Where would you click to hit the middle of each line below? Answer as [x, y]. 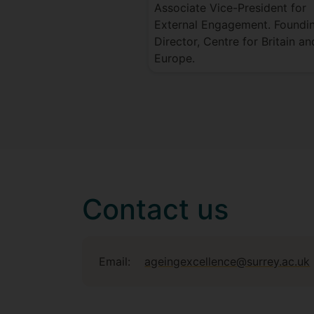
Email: [115, 261]
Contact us [155, 209]
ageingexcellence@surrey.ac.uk [227, 261]
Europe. [174, 58]
